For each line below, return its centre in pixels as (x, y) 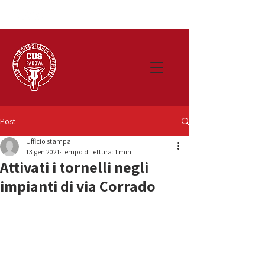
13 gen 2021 (43, 152)
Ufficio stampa (49, 141)
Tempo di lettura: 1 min (96, 152)
